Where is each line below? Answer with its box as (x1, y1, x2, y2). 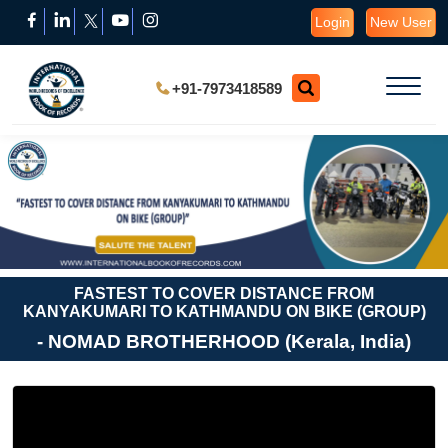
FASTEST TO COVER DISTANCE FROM (74, 285, 374, 303)
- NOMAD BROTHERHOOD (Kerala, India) (37, 331, 411, 353)
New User (370, 14, 432, 30)
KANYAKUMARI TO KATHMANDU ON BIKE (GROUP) (22, 303, 426, 321)
